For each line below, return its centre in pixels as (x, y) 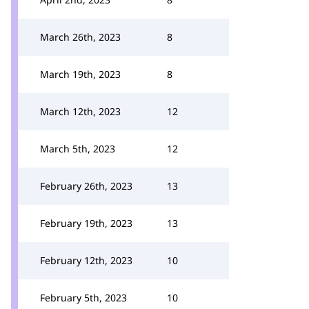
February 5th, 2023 (83, 298)
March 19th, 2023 (80, 74)
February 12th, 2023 (86, 260)
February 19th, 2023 (86, 223)
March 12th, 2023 (80, 111)
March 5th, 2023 (78, 149)
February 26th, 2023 (86, 186)
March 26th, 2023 (80, 37)
